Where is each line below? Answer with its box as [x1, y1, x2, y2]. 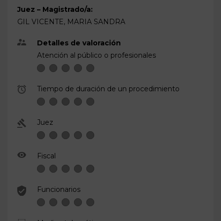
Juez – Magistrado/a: [17, 4, 93, 14]
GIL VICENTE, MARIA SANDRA [17, 17, 125, 26]
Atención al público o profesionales [37, 50, 156, 60]
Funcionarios [37, 184, 80, 194]
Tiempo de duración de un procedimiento [37, 84, 180, 93]
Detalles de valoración [37, 38, 121, 47]
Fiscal [37, 151, 56, 160]
